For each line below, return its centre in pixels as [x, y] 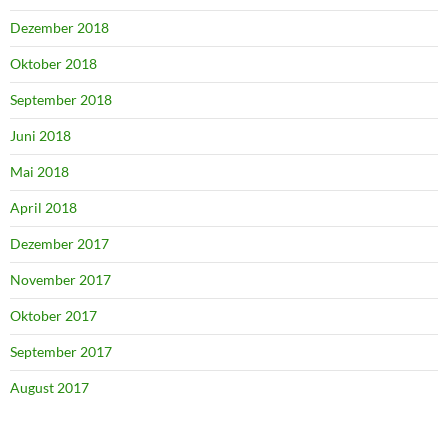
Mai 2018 [39, 171]
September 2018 [61, 99]
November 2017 [60, 279]
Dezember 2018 [59, 27]
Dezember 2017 [59, 243]
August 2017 [49, 387]
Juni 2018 [40, 135]
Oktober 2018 [53, 63]
